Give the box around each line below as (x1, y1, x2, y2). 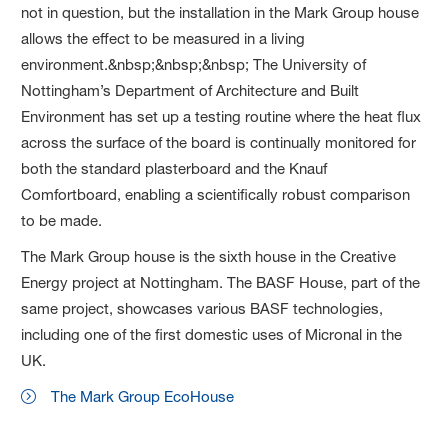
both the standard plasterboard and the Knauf (21, 158, 328, 178)
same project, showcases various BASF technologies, (21, 298, 384, 318)
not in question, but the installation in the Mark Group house (21, 2, 420, 22)
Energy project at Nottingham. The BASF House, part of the (21, 272, 421, 292)
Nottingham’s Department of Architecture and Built (21, 80, 360, 100)
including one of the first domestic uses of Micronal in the (21, 324, 403, 344)
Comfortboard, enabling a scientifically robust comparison (21, 184, 411, 204)
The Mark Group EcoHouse (51, 386, 235, 406)
